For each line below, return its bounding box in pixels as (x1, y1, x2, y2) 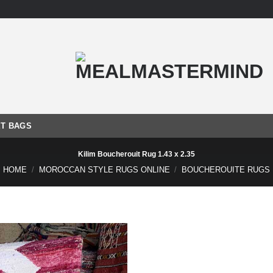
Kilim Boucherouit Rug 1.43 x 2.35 (78, 150, 195, 158)
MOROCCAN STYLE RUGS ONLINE (38, 165, 170, 174)
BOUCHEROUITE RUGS (182, 165, 271, 174)
